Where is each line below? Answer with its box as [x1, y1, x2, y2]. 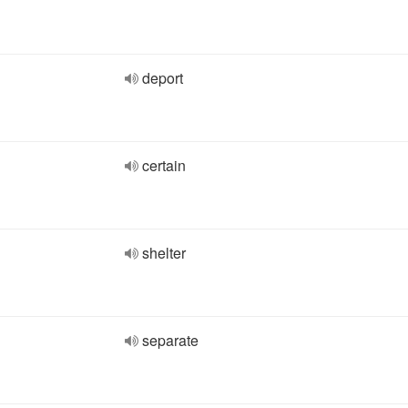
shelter [142, 242, 186, 263]
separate [142, 330, 199, 351]
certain [142, 155, 186, 176]
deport [142, 67, 183, 88]
